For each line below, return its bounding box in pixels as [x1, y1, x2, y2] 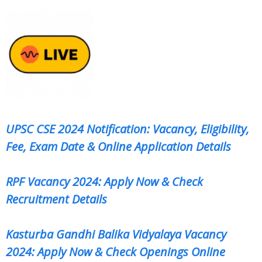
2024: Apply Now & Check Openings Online [6, 243, 225, 260]
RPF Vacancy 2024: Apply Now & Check [6, 173, 203, 189]
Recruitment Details [6, 191, 107, 207]
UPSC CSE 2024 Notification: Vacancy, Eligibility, [6, 120, 249, 137]
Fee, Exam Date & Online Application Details [6, 138, 231, 154]
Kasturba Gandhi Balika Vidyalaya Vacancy [6, 226, 226, 242]
